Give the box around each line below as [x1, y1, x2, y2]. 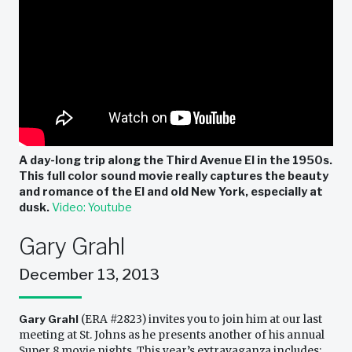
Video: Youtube [52, 200, 132, 215]
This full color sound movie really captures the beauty [19, 169, 328, 184]
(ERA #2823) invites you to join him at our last [79, 313, 322, 327]
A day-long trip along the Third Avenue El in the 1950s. [19, 153, 332, 168]
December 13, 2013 [19, 265, 159, 284]
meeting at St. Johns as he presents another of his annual [19, 328, 324, 343]
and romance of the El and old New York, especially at [19, 185, 323, 200]
